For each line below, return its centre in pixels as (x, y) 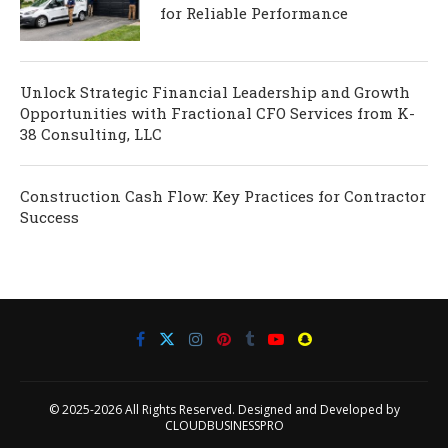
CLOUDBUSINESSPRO (224, 426)
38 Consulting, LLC (91, 134)
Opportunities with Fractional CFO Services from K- (217, 113)
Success (49, 217)
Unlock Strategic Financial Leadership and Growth (215, 92)
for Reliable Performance (254, 13)
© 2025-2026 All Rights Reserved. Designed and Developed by (224, 410)
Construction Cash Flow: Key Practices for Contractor (223, 196)
